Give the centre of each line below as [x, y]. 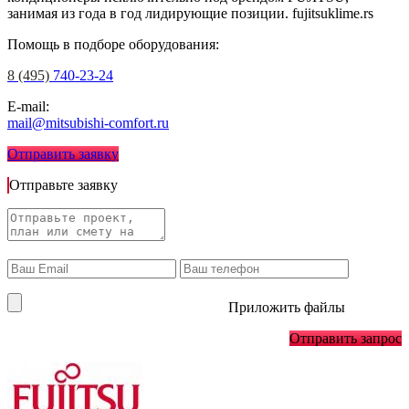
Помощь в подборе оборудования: [113, 45]
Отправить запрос [346, 339]
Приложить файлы [287, 308]
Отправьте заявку [65, 185]
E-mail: [28, 107]
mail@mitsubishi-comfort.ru [88, 123]
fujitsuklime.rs [333, 14]
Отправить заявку [63, 154]
